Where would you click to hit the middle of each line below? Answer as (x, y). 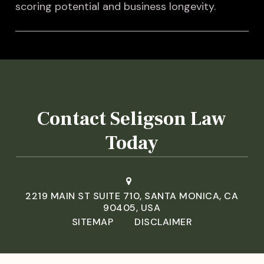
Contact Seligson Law (132, 119)
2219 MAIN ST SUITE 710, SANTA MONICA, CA (132, 196)
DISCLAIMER (164, 222)
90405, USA (132, 208)
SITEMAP (93, 222)
